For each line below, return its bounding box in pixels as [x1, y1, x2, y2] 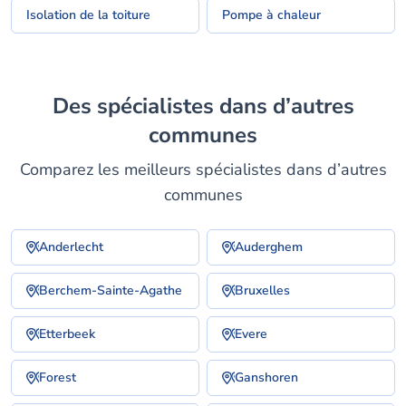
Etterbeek [39, 325, 95, 343]
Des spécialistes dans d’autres [52, 92, 69, 121]
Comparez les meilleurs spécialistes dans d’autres [19, 159, 387, 180]
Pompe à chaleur [222, 6, 321, 24]
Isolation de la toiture [26, 6, 150, 24]
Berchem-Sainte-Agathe [39, 282, 182, 299]
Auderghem [235, 238, 303, 256]
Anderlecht [39, 238, 103, 256]
